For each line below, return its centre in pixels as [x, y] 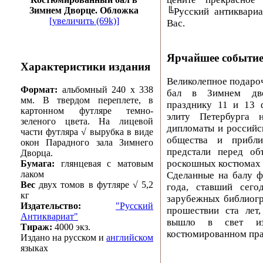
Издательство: [51, 205]
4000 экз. [71, 227]
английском [130, 237]
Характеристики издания [85, 67]
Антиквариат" [49, 216]
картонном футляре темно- [87, 110]
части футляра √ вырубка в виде [87, 131]
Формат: [41, 89]
